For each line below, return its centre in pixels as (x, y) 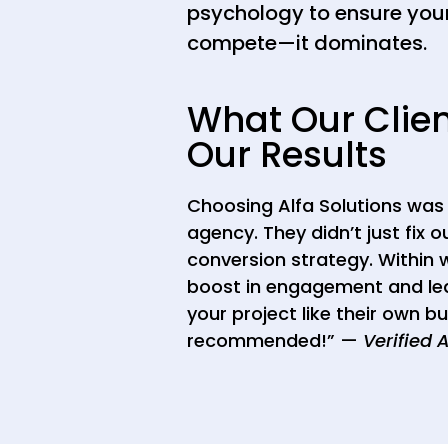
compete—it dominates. (307, 42)
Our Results (287, 155)
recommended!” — (275, 341)
